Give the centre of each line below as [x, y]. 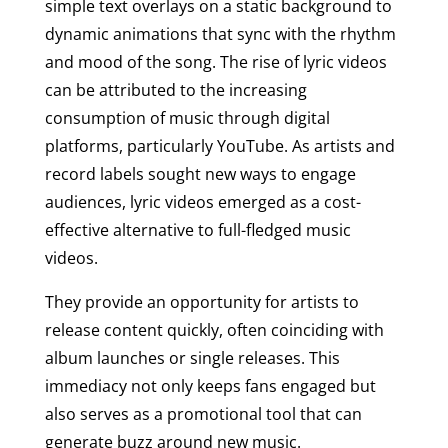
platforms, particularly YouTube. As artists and [219, 145]
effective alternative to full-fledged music [197, 229]
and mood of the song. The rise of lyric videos [215, 61]
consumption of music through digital [187, 117]
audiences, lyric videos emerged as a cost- [202, 201]
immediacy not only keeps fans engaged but [210, 385]
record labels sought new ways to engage [200, 173]
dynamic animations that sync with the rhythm [220, 33]
